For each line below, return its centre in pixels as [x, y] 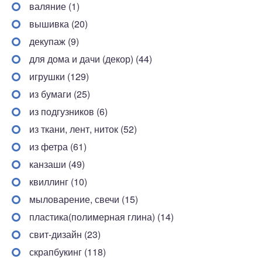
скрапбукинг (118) [68, 251]
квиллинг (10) [58, 181]
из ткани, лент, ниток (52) [83, 129]
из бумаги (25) [60, 94]
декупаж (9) [54, 41]
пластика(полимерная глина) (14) [101, 216]
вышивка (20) [58, 23]
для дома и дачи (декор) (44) [91, 58]
